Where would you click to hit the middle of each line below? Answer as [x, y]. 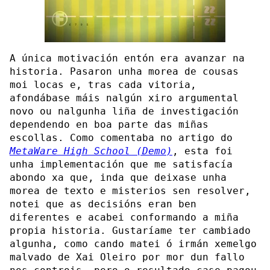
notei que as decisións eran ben [103, 204]
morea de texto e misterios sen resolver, [130, 190]
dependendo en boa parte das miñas [109, 124]
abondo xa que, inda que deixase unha [118, 177]
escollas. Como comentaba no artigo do [121, 137]
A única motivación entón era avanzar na [127, 58]
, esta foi [202, 151]
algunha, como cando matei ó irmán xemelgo [133, 243]
